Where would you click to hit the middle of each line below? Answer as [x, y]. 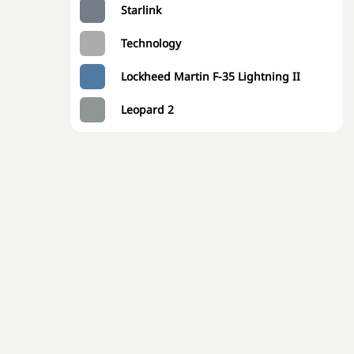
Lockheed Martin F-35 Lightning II [211, 76]
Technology [151, 43]
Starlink [141, 10]
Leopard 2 [147, 109]
